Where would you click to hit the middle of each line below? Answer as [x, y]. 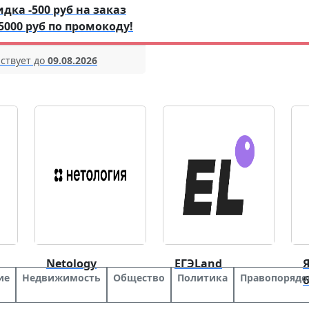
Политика [202, 278]
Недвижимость [61, 278]
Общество [139, 278]
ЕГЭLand [198, 264]
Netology [71, 264]
